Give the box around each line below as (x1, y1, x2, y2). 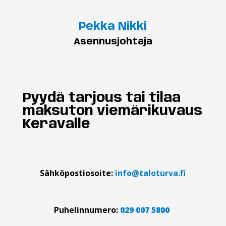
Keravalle (22, 117, 90, 131)
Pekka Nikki (79, 21, 147, 32)
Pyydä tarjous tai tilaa (22, 91, 181, 105)
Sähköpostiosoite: (40, 167, 116, 179)
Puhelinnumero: (54, 204, 119, 215)
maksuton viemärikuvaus (22, 104, 202, 118)
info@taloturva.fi (115, 167, 186, 179)
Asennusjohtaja (73, 37, 152, 46)
